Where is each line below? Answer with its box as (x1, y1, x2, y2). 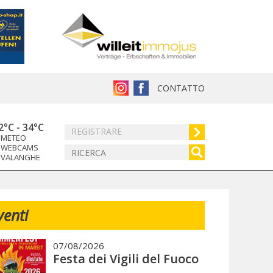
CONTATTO (157, 82, 205, 94)
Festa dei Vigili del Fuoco (53, 250, 199, 267)
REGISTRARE (71, 126, 122, 137)
